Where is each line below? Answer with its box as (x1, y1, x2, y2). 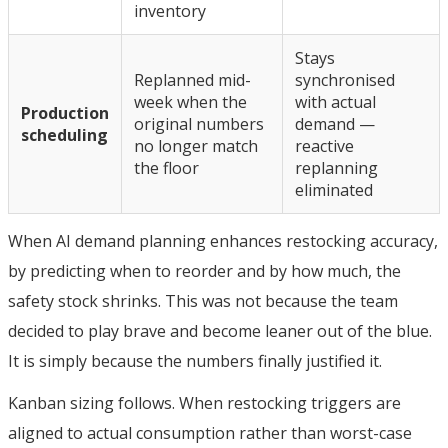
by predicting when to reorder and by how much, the (8, 259, 401, 282)
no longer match (134, 134, 258, 157)
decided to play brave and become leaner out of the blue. (8, 319, 432, 342)
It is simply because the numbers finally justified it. (8, 349, 382, 372)
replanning (295, 156, 378, 179)
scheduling (21, 123, 108, 146)
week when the (134, 90, 247, 113)
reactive (295, 134, 354, 157)
